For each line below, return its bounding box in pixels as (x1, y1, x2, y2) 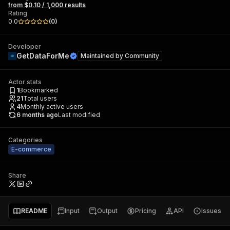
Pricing (135, 207, 156, 215)
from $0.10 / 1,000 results (8, 1, 86, 9)
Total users (23, 94, 57, 102)
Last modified (58, 111, 100, 119)
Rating (8, 9, 27, 17)
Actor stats (8, 78, 42, 86)
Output (97, 207, 118, 215)
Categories (8, 136, 43, 144)
